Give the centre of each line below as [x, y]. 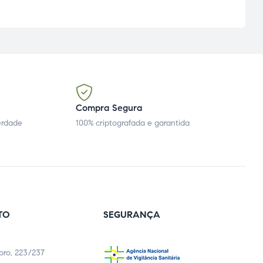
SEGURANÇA [132, 215]
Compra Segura [109, 108]
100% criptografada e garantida [133, 123]
